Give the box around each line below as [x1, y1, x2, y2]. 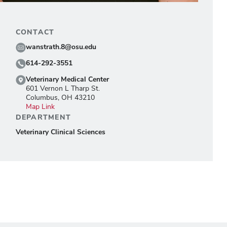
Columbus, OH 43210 [25, 94, 95, 101]
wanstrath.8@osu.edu [25, 42, 96, 52]
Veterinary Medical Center [25, 74, 109, 84]
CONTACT [15, 27, 55, 37]
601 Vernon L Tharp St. [25, 85, 100, 92]
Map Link [25, 103, 55, 110]
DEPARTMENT [15, 112, 71, 122]
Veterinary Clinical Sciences [15, 127, 105, 137]
